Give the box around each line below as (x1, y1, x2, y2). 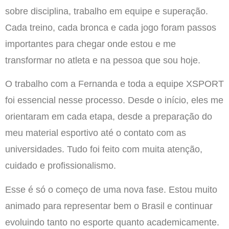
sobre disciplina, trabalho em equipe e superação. (5, 6, 208, 16)
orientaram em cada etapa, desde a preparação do (5, 111, 212, 122)
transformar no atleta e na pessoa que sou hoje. (5, 55, 200, 65)
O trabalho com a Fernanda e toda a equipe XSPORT (5, 79, 224, 89)
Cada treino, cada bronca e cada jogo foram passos (5, 22, 216, 33)
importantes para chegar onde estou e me (5, 39, 176, 49)
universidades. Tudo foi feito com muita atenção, (5, 144, 202, 155)
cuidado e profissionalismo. (5, 161, 116, 171)
